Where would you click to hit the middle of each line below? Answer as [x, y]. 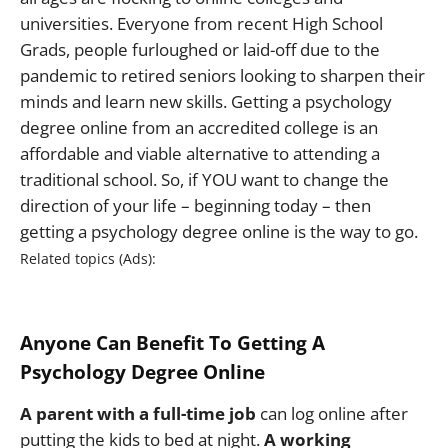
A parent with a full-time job [138, 413]
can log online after [332, 413]
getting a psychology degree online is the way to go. [219, 231]
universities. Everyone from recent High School [201, 23]
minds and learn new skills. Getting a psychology [206, 101]
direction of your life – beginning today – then [195, 205]
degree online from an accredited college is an [199, 127]
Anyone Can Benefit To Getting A [172, 342]
